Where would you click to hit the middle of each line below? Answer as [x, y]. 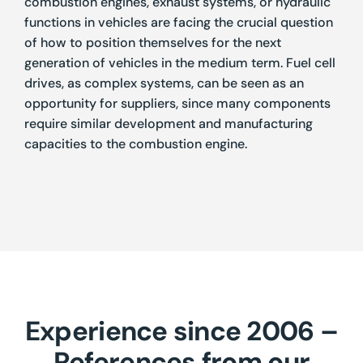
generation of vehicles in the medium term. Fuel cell [179, 63]
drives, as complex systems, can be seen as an [164, 83]
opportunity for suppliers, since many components [177, 104]
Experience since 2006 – [181, 331]
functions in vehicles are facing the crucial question [178, 23]
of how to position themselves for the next [152, 43]
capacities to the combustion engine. [135, 144]
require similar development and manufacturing [168, 124]
